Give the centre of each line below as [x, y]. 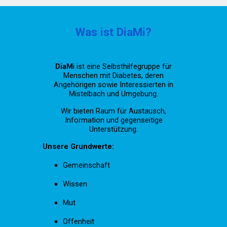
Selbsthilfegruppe [131, 66]
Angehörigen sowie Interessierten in [113, 85]
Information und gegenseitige [113, 120]
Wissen [75, 184]
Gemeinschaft [87, 165]
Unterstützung [113, 129]
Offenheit [79, 221]
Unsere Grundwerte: [79, 146]
